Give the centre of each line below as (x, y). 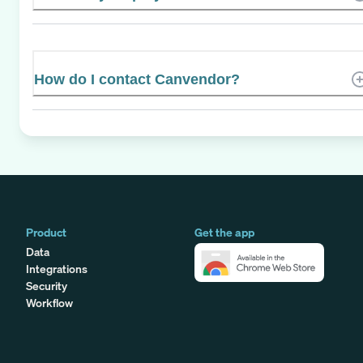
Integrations (57, 268)
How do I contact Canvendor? (137, 79)
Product (46, 232)
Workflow (49, 302)
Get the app (224, 232)
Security (47, 285)
